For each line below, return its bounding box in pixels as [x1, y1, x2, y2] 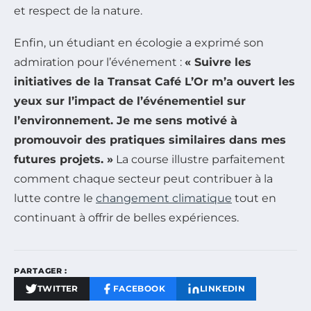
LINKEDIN [200, 283, 246, 294]
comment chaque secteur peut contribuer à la [14, 171, 273, 185]
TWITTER [37, 283, 78, 294]
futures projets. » [14, 152, 113, 166]
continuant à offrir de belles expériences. [14, 210, 239, 224]
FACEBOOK [112, 283, 166, 294]
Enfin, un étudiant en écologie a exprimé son [14, 35, 264, 49]
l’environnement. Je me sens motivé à [14, 113, 237, 127]
